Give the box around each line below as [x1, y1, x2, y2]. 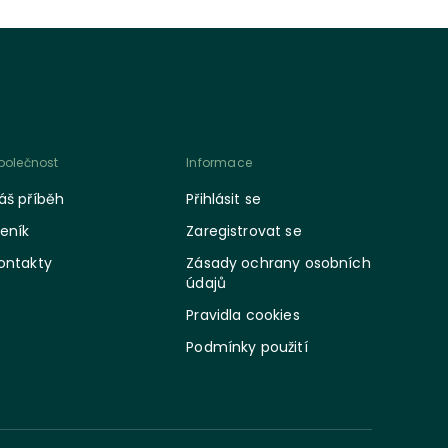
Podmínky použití [186, 337, 308, 357]
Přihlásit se [186, 189, 262, 209]
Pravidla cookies [186, 305, 300, 325]
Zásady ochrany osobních [186, 253, 371, 273]
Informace [186, 154, 253, 171]
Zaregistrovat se [186, 221, 302, 241]
